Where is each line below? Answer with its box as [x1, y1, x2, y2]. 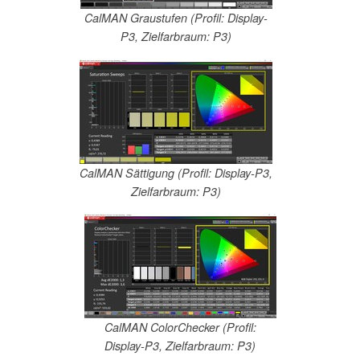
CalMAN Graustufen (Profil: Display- [84, 10, 268, 27]
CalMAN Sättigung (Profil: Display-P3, [80, 164, 272, 181]
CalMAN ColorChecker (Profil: [104, 319, 256, 336]
